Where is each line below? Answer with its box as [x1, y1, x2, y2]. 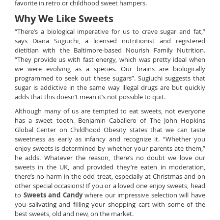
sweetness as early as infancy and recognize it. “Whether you [15, 135, 205, 143]
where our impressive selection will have [84, 191, 206, 199]
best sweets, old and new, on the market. [15, 209, 134, 218]
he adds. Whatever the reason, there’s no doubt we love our [15, 153, 205, 162]
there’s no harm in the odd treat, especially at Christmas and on [15, 172, 205, 181]
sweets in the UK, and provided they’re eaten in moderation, [15, 163, 205, 171]
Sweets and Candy [23, 191, 82, 199]
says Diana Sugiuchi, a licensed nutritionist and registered [15, 36, 205, 45]
